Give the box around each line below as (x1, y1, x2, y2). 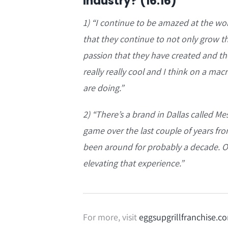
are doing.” (83, 82, 124, 94)
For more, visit (83, 211, 139, 223)
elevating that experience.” (83, 157, 184, 169)
